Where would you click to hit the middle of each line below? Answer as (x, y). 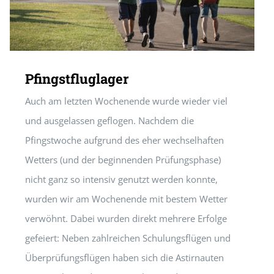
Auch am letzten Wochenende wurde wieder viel (126, 101)
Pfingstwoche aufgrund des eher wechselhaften (124, 140)
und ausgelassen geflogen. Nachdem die (109, 120)
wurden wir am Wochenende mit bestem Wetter (126, 199)
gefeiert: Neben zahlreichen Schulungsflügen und (128, 238)
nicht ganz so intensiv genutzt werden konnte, (121, 179)
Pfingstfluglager (77, 79)
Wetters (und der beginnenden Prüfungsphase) (123, 160)
